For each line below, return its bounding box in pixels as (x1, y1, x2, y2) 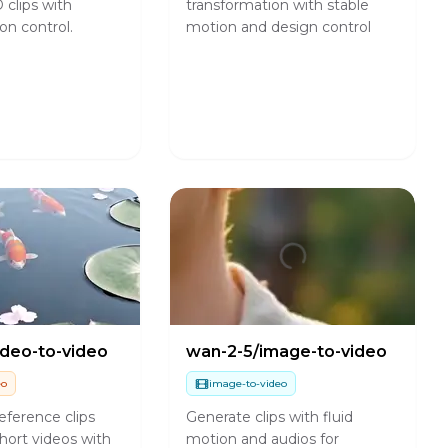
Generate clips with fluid (186, 407, 354, 426)
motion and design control (186, 18, 372, 37)
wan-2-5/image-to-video (186, 342, 388, 362)
